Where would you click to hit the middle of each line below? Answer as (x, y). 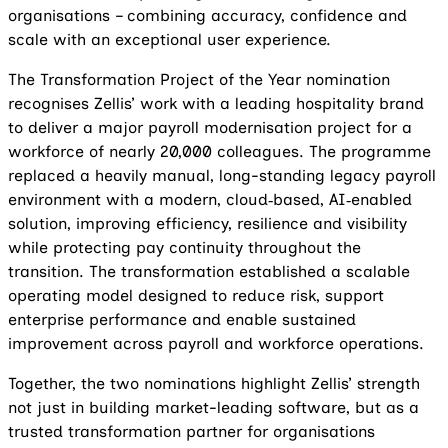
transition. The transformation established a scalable (209, 271)
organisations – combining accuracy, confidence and (207, 15)
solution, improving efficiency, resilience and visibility (207, 223)
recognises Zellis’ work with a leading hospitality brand (216, 103)
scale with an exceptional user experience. (169, 39)
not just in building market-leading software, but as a (213, 407)
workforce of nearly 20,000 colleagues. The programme (219, 151)
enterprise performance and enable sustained (182, 319)
